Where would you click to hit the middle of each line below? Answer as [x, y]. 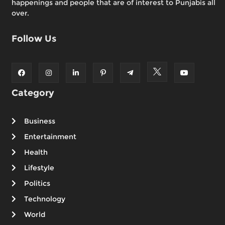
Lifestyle [39, 168]
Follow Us [34, 38]
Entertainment [50, 137]
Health [36, 152]
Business [40, 121]
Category [33, 93]
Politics [37, 184]
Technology [45, 199]
